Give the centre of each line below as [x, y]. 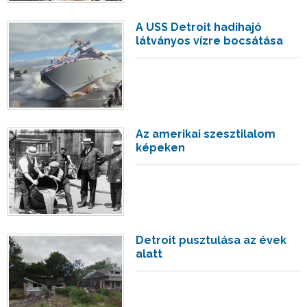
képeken [161, 147]
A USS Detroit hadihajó [199, 27]
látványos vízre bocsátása [210, 41]
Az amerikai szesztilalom [206, 134]
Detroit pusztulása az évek [211, 241]
